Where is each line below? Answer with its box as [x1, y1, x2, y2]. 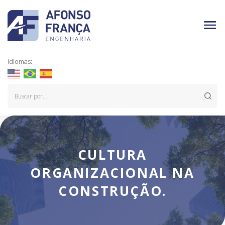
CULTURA [77, 146, 148, 164]
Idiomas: [8, 57, 32, 66]
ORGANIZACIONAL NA [30, 164, 195, 182]
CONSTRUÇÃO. [58, 182, 167, 200]
